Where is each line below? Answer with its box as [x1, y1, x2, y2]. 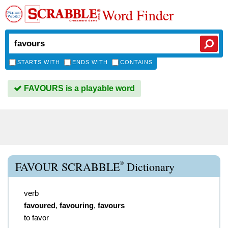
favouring [60, 201, 94, 210]
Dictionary [124, 159, 175, 174]
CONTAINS [120, 59, 153, 65]
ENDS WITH [72, 59, 108, 65]
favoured [24, 201, 55, 210]
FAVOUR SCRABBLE [15, 159, 120, 174]
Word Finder [102, 5, 174, 24]
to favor [24, 213, 49, 222]
